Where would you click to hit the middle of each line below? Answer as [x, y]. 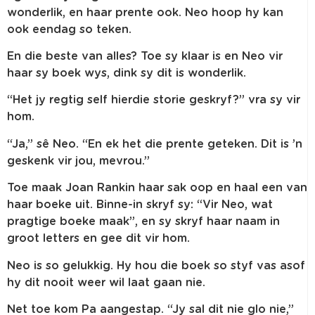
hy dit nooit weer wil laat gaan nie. [106, 282]
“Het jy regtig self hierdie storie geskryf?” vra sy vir [154, 100]
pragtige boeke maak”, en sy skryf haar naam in [143, 222]
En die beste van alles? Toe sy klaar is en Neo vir [145, 56]
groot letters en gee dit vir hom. [98, 239]
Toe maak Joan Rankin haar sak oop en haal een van [157, 188]
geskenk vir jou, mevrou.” [78, 161]
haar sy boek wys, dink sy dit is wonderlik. [127, 73]
